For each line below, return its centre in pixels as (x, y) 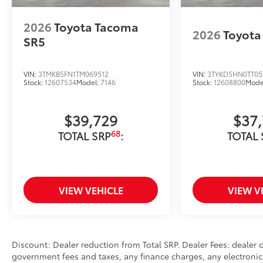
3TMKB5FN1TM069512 (73, 74)
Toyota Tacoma (96, 27)
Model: (88, 82)
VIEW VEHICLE (91, 190)
